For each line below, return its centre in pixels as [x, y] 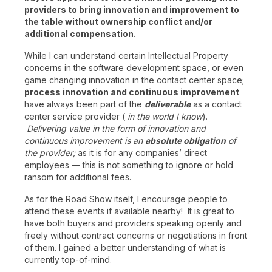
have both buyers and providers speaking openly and [133, 223]
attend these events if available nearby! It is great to [129, 211]
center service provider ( [75, 116]
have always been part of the [84, 104]
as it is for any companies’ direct [142, 153]
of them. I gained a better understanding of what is [125, 247]
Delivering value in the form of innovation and [116, 128]
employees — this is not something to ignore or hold [129, 165]
